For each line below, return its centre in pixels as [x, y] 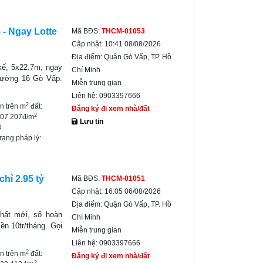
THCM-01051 [123, 178]
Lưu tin [90, 122]
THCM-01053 [123, 31]
